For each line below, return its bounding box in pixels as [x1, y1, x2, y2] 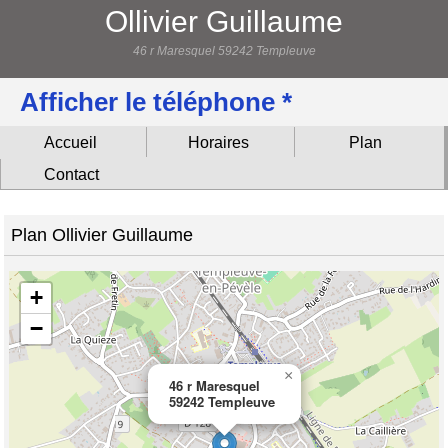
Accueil [44, 134, 98, 152]
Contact [44, 165, 100, 183]
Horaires [187, 134, 249, 152]
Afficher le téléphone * [20, 87, 292, 117]
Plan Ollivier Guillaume [11, 224, 194, 245]
